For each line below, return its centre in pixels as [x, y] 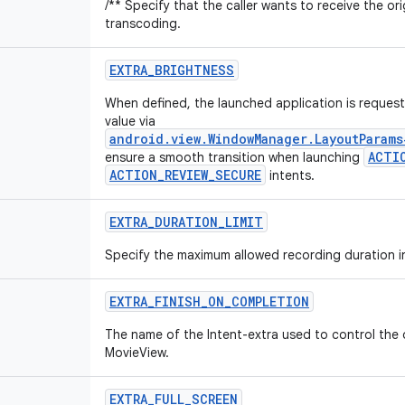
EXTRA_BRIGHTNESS [172, 70]
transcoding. [143, 24]
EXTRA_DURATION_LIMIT [186, 222]
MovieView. [137, 353]
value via [130, 121]
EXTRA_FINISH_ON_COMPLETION [209, 301]
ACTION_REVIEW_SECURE [185, 175]
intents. [290, 175]
